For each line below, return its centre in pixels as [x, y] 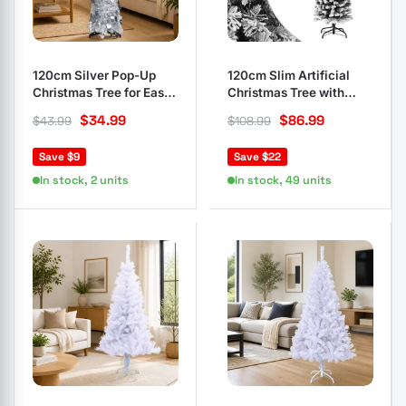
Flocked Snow [269, 110]
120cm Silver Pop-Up [94, 75]
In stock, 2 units [84, 180]
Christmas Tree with [286, 92]
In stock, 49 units [283, 180]
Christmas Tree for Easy [102, 92]
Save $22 [257, 157]
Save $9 [59, 157]
